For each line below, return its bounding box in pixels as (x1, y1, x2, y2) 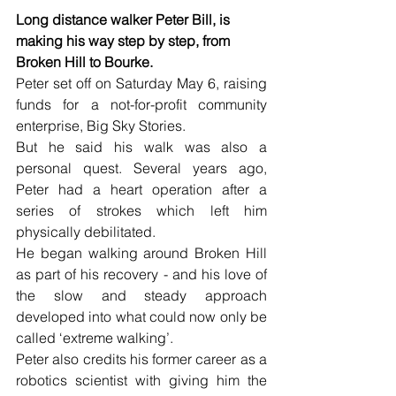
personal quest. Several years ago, (16, 158, 267, 177)
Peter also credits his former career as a (16, 349, 267, 368)
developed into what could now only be (16, 307, 267, 325)
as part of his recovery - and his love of (16, 264, 267, 283)
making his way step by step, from (16, 31, 233, 49)
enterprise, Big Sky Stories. (16, 116, 186, 134)
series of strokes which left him (16, 201, 267, 219)
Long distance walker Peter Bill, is (16, 10, 233, 28)
